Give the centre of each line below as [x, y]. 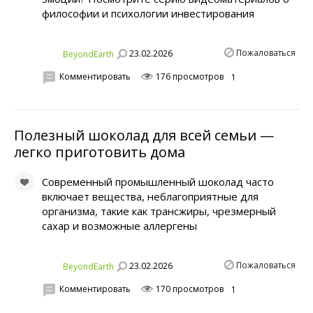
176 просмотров [189, 76]
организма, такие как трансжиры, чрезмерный [159, 211]
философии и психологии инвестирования [148, 13]
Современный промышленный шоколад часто [158, 181]
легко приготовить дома [100, 152]
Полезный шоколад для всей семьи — [144, 135]
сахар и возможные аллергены [119, 225]
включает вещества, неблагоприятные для [150, 196]
